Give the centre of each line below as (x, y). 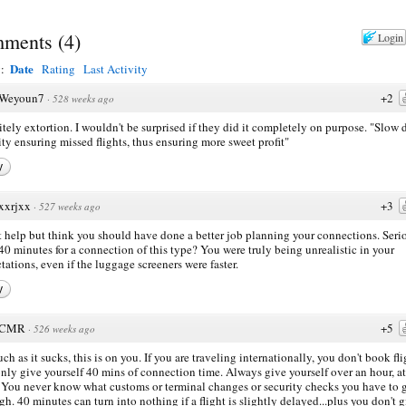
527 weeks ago (70, 206)
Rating (58, 68)
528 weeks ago (83, 98)
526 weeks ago (64, 328)
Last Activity (116, 68)
